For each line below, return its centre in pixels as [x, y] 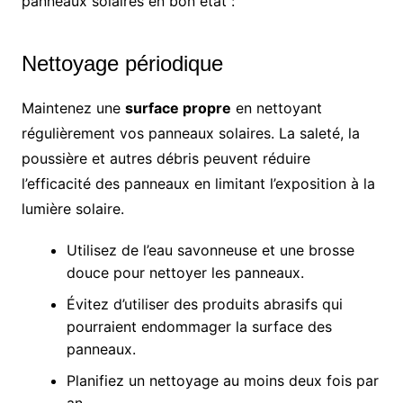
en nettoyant [276, 108]
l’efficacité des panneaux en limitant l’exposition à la [198, 184]
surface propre [178, 108]
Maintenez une [73, 108]
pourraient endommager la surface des [199, 327]
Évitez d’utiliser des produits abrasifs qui [204, 304]
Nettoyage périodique [122, 64]
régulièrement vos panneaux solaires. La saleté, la [190, 134]
